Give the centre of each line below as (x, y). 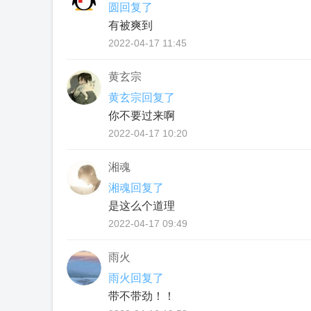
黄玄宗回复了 (142, 98)
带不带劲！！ (142, 296)
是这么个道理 (142, 206)
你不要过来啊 (142, 116)
